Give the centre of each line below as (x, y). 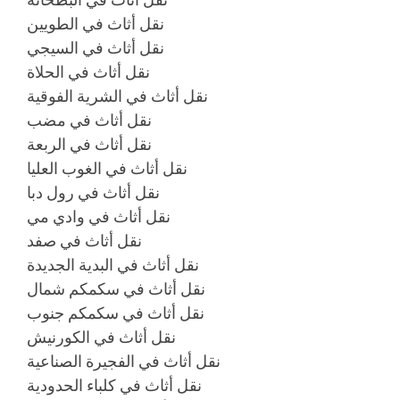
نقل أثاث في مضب (89, 120)
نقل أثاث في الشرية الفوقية (117, 96)
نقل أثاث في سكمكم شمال (116, 289)
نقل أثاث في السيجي (96, 48)
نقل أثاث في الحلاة (88, 72)
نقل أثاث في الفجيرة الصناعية (124, 361)
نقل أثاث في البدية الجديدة (113, 265)
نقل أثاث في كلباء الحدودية (114, 385)
